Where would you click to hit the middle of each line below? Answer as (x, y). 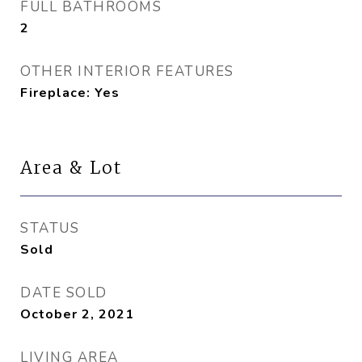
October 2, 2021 (77, 314)
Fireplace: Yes (70, 93)
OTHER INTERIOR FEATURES (127, 72)
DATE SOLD (64, 293)
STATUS (50, 228)
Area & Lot (71, 168)
